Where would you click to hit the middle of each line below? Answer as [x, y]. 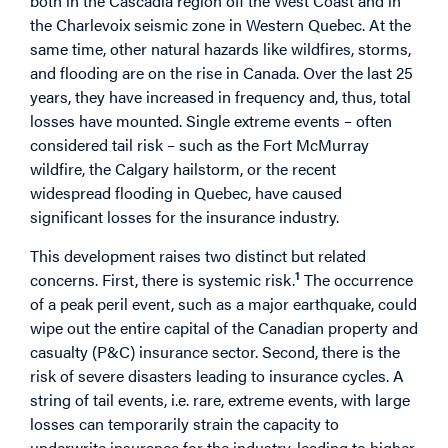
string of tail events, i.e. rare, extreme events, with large [220, 399]
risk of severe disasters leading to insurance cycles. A [217, 375]
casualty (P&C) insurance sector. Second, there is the [215, 351]
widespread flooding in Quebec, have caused [186, 193]
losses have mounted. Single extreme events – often [211, 121]
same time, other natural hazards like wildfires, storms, [220, 49]
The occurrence [356, 279]
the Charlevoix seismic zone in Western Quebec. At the [220, 25]
